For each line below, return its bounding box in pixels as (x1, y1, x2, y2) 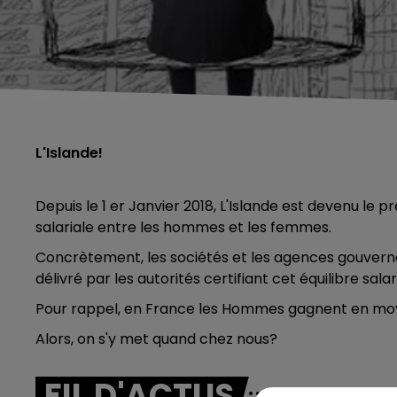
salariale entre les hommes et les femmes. (35, 217, 331, 237)
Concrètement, (35, 247, 147, 268)
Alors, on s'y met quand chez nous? (35, 329, 281, 349)
